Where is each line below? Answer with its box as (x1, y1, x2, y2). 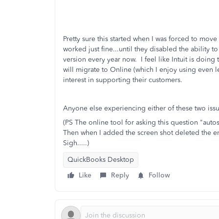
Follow (149, 171, 170, 179)
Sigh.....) (63, 138, 89, 147)
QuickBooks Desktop (67, 155, 134, 164)
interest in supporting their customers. (63, 75, 182, 84)
